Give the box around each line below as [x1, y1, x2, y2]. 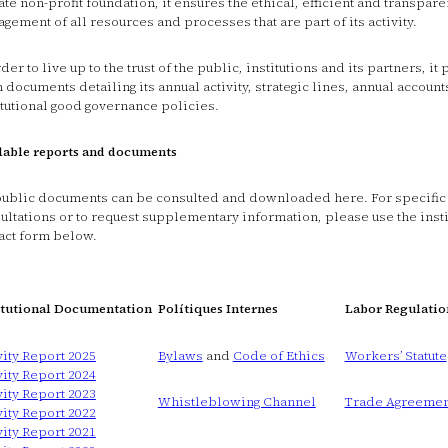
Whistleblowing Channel [157, 392, 316, 410]
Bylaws [157, 346, 203, 364]
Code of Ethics [232, 346, 325, 364]
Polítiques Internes [157, 300, 278, 318]
